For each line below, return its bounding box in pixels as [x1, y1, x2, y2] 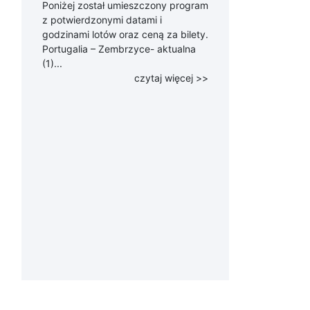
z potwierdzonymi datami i [42, 14, 162, 26]
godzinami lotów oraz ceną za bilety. [42, 28, 208, 40]
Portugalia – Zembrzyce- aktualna [42, 43, 196, 55]
